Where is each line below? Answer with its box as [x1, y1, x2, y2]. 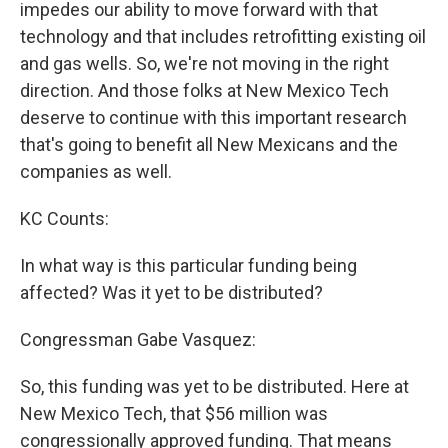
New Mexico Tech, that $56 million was [20, 403, 328, 425]
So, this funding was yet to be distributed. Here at [20, 376, 409, 398]
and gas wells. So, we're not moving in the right [20, 53, 389, 75]
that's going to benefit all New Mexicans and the [20, 134, 398, 156]
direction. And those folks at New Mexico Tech [20, 80, 389, 102]
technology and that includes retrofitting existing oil [20, 26, 426, 48]
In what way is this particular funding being [20, 255, 357, 277]
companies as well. [20, 161, 172, 183]
